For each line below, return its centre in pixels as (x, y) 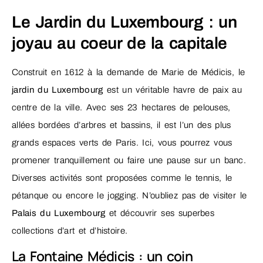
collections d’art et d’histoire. (70, 231)
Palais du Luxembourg (59, 213)
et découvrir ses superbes (160, 213)
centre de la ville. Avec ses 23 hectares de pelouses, (121, 108)
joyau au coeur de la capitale (119, 43)
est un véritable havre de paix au (174, 90)
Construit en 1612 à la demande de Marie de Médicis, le (129, 73)
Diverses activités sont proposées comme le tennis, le (122, 178)
